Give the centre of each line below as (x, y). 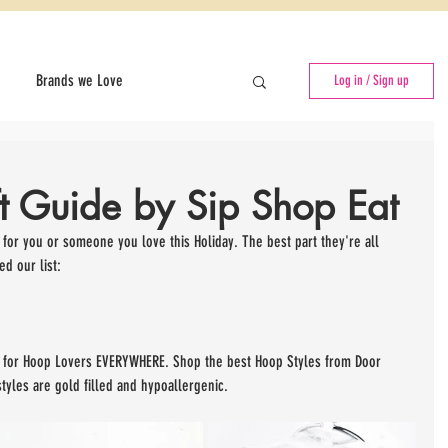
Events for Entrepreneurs (111, 160)
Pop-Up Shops (43, 240)
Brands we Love (79, 80)
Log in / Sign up (371, 80)
